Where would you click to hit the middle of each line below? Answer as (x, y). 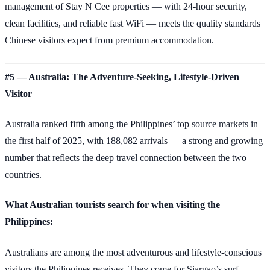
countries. (23, 175)
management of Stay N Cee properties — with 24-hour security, (126, 7)
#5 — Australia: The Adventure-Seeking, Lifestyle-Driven (122, 77)
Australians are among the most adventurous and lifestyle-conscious (133, 252)
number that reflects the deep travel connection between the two (126, 158)
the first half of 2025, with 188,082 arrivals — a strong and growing (134, 141)
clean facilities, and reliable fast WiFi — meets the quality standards (133, 24)
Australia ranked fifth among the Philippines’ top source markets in (131, 124)
